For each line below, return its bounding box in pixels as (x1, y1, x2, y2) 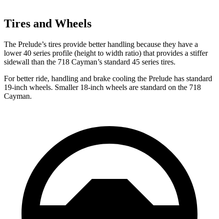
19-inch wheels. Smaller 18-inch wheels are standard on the (4, 83, 189, 92)
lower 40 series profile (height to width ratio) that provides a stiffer (4, 49, 208, 58)
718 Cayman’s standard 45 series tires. (58, 58, 175, 66)
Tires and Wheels (4, 17, 91, 30)
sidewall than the (4, 58, 58, 66)
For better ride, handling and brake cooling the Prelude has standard (4, 74, 212, 83)
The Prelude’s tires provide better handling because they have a (4, 40, 198, 49)
